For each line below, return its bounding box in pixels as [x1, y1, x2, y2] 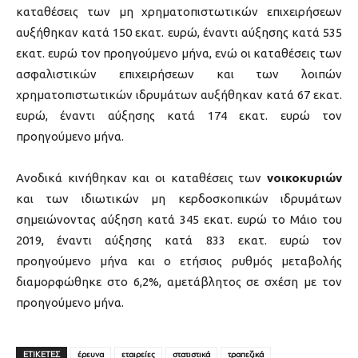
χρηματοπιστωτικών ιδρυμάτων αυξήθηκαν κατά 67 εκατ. [16, 88, 342, 102]
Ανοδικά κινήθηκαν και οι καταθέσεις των [16, 171, 267, 185]
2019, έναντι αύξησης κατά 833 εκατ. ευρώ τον [16, 233, 342, 248]
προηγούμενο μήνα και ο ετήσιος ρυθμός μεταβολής [16, 254, 342, 268]
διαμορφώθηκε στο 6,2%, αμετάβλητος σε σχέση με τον [16, 275, 342, 289]
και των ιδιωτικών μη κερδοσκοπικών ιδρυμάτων [16, 192, 342, 206]
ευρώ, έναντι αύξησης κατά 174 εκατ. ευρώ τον [16, 109, 342, 123]
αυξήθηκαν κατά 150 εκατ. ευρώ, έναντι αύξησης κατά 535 [16, 26, 342, 40]
